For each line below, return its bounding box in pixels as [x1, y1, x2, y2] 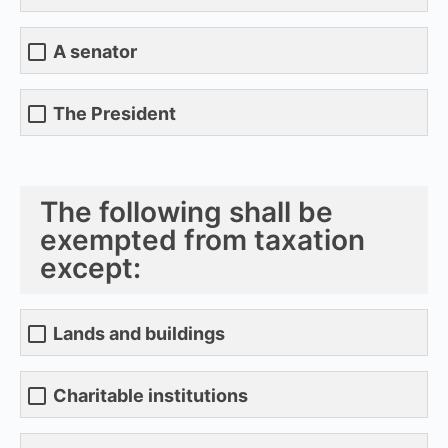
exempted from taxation [40, 222, 365, 257]
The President [53, 103, 176, 125]
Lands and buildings [53, 323, 225, 345]
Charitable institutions [53, 385, 248, 407]
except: [40, 250, 141, 285]
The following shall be [40, 194, 333, 229]
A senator [53, 41, 137, 63]
